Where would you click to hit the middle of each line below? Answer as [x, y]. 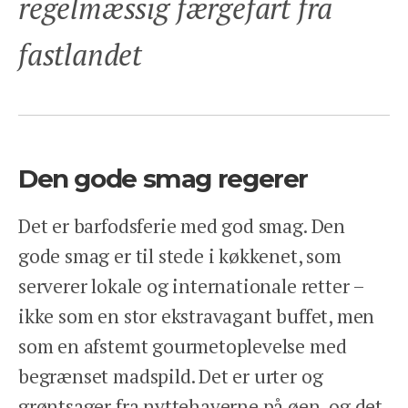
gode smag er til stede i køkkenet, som [180, 256]
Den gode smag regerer [163, 179]
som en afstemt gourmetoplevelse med [183, 347]
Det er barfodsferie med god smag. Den [182, 226]
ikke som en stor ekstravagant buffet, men [197, 316]
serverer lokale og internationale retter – [192, 286]
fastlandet [81, 55]
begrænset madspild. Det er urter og [171, 377]
